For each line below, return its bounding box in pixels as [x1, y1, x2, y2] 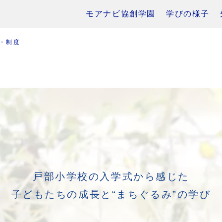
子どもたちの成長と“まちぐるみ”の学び [11, 188, 211, 200]
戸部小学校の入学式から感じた [33, 170, 189, 182]
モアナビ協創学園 [86, 9, 156, 18]
